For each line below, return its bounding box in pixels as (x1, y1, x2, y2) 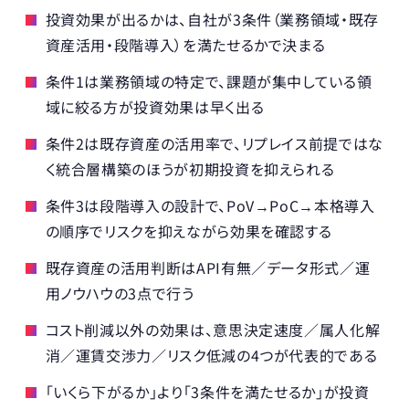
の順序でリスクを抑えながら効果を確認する (45, 220, 332, 243)
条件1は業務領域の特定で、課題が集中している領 (45, 70, 372, 93)
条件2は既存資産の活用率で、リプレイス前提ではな (45, 132, 383, 155)
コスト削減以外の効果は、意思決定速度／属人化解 (45, 319, 381, 341)
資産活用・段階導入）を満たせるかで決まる (45, 34, 326, 57)
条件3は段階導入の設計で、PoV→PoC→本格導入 (45, 194, 375, 217)
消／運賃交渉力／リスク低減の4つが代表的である (45, 344, 378, 367)
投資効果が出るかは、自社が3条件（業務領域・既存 (45, 8, 379, 31)
